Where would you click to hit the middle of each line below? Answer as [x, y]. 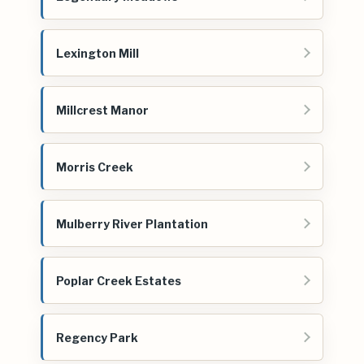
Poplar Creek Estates [119, 280]
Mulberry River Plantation [132, 223]
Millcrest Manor [102, 110]
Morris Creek [95, 167]
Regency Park [97, 337]
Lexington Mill [97, 53]
